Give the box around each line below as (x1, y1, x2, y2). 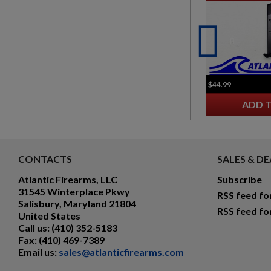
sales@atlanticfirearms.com (59, 246, 184, 258)
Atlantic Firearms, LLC (18, 173, 117, 185)
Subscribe (217, 173, 262, 185)
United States (18, 209, 80, 221)
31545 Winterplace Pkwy (18, 185, 130, 197)
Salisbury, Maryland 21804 (18, 197, 136, 209)
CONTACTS (18, 152, 72, 165)
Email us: (18, 246, 59, 258)
